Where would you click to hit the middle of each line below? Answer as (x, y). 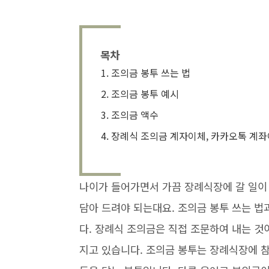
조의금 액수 (135, 115)
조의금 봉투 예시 (145, 94)
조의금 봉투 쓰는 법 (151, 73)
